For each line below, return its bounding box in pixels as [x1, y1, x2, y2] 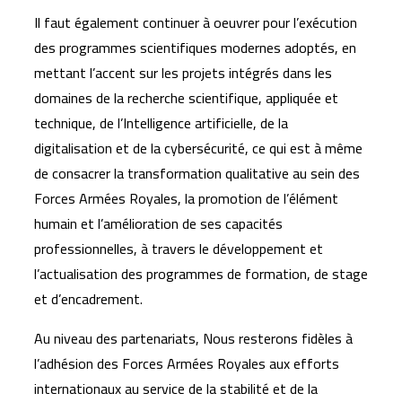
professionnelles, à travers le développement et [34, 235, 323, 262]
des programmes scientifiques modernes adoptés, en [34, 34, 356, 61]
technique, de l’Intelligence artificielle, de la [34, 109, 288, 136]
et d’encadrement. [34, 285, 143, 312]
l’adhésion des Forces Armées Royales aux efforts [34, 350, 339, 377]
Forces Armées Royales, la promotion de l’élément [34, 185, 338, 212]
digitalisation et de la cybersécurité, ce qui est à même [34, 135, 363, 162]
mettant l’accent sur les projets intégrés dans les [34, 59, 332, 86]
